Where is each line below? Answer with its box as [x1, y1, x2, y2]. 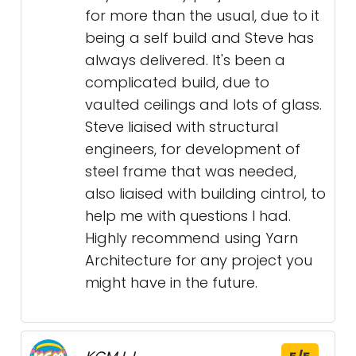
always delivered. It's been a [85, 50, 285, 71]
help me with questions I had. [85, 206, 291, 226]
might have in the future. [85, 273, 257, 293]
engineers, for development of [85, 139, 300, 160]
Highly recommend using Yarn [85, 228, 298, 249]
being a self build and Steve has [85, 28, 314, 48]
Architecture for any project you [85, 250, 312, 271]
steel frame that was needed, [85, 161, 296, 182]
